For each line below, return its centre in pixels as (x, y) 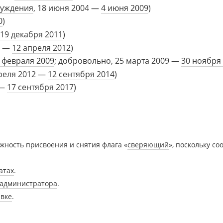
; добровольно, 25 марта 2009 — (117, 61)
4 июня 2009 (124, 8)
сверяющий (148, 145)
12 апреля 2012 (41, 48)
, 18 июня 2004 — (67, 8)
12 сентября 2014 (81, 74)
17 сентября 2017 (40, 87)
